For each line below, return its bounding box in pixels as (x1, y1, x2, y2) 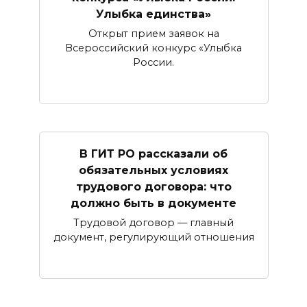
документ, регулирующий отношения (53, 231, 254, 244)
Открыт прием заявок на (88, 27, 219, 40)
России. (133, 56, 174, 69)
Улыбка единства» (96, 7, 211, 21)
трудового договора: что (75, 180, 232, 193)
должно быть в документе (71, 196, 236, 210)
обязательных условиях (79, 163, 228, 177)
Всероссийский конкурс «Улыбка (65, 42, 242, 55)
